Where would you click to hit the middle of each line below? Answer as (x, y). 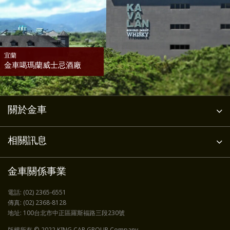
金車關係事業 (37, 172)
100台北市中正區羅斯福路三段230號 (74, 213)
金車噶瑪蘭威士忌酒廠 (43, 66)
